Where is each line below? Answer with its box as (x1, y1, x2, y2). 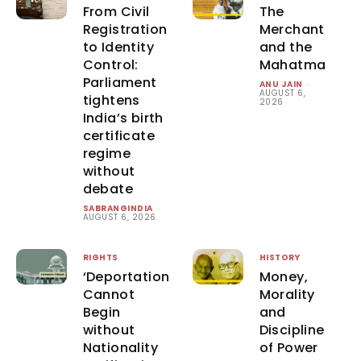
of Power (259, 338, 318, 357)
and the (259, 37, 313, 56)
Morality (259, 284, 315, 304)
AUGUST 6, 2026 (82, 210, 156, 223)
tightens (82, 90, 140, 110)
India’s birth (82, 108, 164, 127)
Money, (259, 267, 309, 286)
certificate (82, 126, 156, 145)
